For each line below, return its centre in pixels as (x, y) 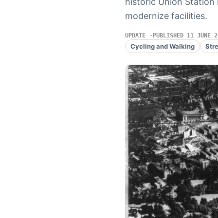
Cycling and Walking (162, 46)
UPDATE (135, 36)
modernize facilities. (166, 16)
